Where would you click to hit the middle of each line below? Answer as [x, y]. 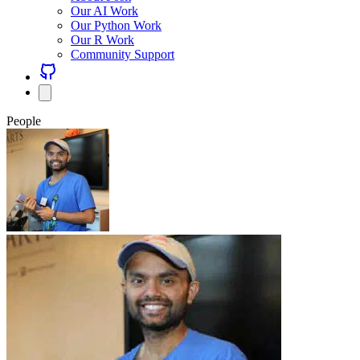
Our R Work [102, 40]
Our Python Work [116, 25]
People [24, 121]
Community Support [123, 54]
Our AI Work [104, 11]
